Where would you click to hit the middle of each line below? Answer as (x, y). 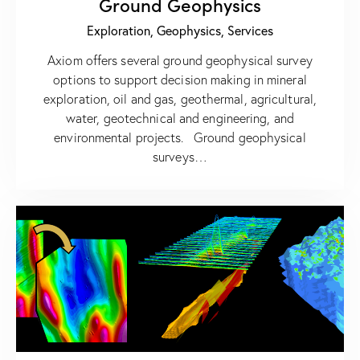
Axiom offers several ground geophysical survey (180, 61)
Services (250, 31)
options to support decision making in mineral (180, 80)
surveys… (180, 157)
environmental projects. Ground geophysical (180, 138)
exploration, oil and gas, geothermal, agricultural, (180, 99)
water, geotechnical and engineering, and (180, 119)
